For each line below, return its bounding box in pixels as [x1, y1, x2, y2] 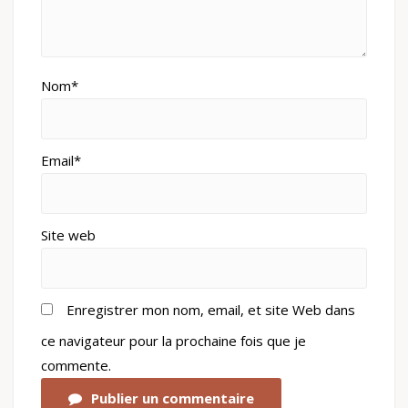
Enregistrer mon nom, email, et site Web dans [66, 301, 355, 320]
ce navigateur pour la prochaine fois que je [41, 331, 306, 351]
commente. [41, 356, 111, 375]
